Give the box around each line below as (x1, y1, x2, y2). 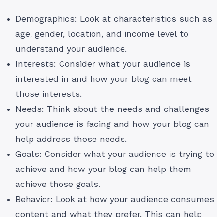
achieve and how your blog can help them (15, 164, 191, 174)
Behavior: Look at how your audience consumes (15, 194, 214, 204)
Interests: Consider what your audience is (15, 59, 190, 69)
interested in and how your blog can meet (15, 74, 192, 84)
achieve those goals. (15, 179, 100, 189)
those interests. (15, 89, 82, 99)
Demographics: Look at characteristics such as (15, 14, 212, 24)
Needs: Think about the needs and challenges (15, 104, 209, 114)
